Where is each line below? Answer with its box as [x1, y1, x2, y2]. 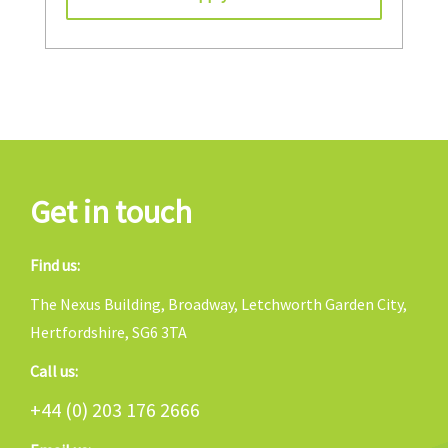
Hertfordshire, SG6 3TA [30, 322, 187, 342]
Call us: [30, 361, 78, 381]
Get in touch [30, 192, 192, 232]
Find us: [30, 255, 80, 275]
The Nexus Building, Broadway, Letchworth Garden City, [30, 294, 407, 314]
